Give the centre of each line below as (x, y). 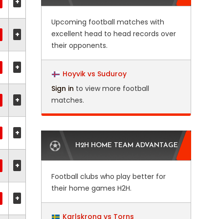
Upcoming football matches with (108, 22)
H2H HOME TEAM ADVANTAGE (126, 145)
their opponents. (79, 45)
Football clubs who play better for (108, 176)
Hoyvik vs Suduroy (94, 74)
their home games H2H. (91, 188)
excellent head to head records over (113, 34)
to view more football (111, 88)
